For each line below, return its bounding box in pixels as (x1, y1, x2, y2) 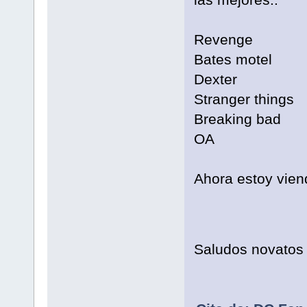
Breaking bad (193, 111, 281, 127)
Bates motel (193, 51, 272, 68)
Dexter (193, 71, 237, 88)
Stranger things (193, 91, 294, 108)
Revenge (193, 32, 253, 48)
